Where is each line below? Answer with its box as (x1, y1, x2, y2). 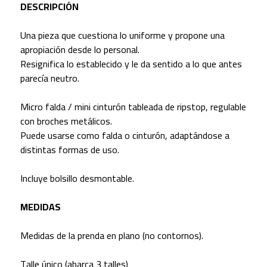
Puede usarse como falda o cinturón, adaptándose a (20, 126, 229, 145)
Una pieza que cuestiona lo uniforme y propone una (20, 26, 225, 45)
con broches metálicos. (20, 112, 112, 131)
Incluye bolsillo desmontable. (20, 169, 134, 188)
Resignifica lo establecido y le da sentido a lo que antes (20, 55, 242, 73)
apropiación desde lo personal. (20, 41, 139, 59)
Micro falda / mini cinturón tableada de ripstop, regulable (20, 98, 246, 116)
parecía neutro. (20, 69, 79, 88)
